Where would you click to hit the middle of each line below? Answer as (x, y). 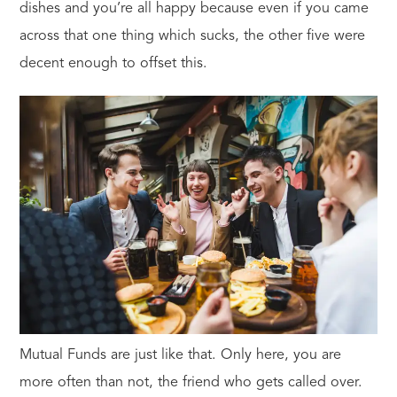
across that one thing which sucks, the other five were (192, 36)
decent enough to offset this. (113, 63)
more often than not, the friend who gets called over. (191, 383)
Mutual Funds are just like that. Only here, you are (180, 356)
